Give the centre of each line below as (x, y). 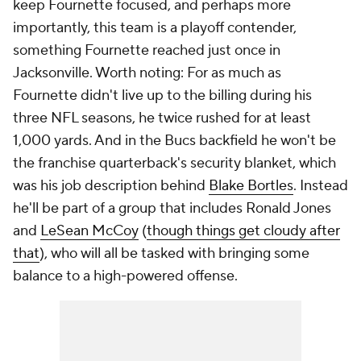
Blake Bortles (251, 186)
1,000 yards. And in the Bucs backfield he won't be (174, 141)
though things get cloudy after (243, 231)
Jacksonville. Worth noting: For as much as (147, 73)
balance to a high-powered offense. (125, 276)
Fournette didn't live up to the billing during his (162, 95)
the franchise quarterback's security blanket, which (174, 163)
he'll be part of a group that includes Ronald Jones (172, 208)
